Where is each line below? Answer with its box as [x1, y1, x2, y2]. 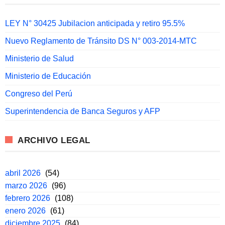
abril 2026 [5, 169, 41, 178]
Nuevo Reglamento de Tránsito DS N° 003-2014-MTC [5, 37, 197, 46]
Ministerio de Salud [5, 54, 74, 63]
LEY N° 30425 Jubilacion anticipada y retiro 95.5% [5, 19, 185, 28]
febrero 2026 [5, 194, 50, 203]
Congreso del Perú [5, 89, 72, 98]
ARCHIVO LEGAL [18, 136, 90, 146]
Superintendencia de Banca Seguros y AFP [5, 107, 160, 116]
